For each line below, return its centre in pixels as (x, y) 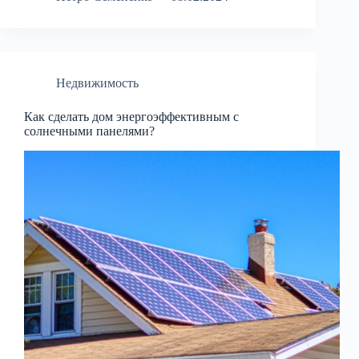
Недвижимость (97, 83)
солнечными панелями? (89, 131)
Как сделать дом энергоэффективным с (131, 117)
